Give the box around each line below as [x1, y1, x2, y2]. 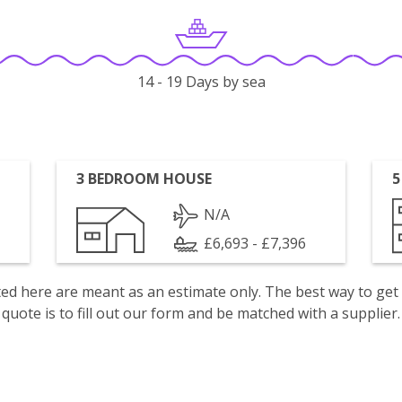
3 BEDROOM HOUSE [76, 169, 213, 188]
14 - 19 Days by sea [136, 72, 266, 92]
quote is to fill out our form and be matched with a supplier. [2, 303, 400, 323]
